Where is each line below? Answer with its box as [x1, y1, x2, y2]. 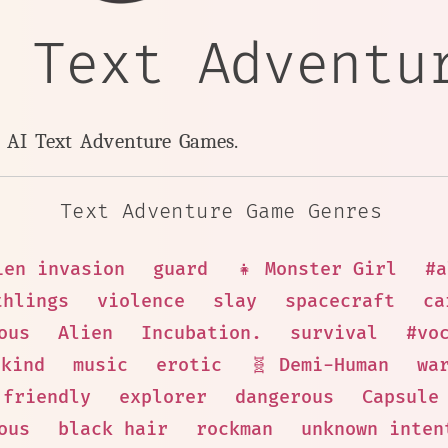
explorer [119, 386, 207, 409]
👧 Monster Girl [235, 258, 397, 281]
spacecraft [285, 290, 395, 313]
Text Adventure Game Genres [59, 200, 383, 224]
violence [97, 290, 185, 313]
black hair [57, 418, 168, 441]
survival [290, 322, 378, 345]
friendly [3, 386, 91, 409]
